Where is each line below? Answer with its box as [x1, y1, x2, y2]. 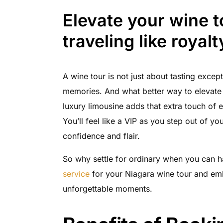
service [62, 169, 90, 179]
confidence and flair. [62, 131, 140, 141]
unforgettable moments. [62, 184, 152, 194]
